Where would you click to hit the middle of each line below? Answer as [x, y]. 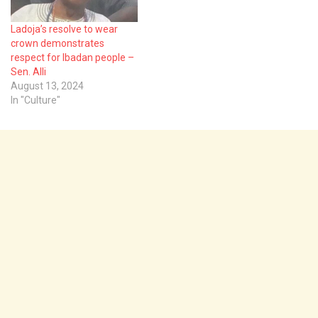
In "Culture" [35, 100]
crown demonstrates [57, 43]
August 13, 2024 [47, 86]
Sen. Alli [31, 71]
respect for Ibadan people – [72, 57]
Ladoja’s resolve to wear [64, 29]
